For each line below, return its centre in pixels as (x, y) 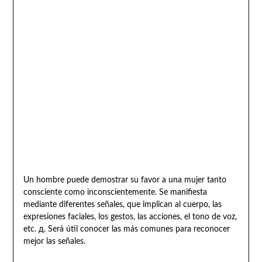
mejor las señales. (54, 241)
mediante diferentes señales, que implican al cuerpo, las (122, 204)
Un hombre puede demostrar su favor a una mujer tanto (125, 180)
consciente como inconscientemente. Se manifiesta (115, 192)
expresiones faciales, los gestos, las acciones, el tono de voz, (130, 217)
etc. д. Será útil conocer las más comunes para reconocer (126, 229)
